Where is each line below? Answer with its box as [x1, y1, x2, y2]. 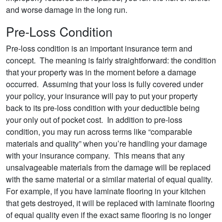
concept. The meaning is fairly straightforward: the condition [6, 55, 216, 66]
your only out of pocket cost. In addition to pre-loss [6, 114, 182, 126]
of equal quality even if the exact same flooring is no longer [6, 209, 211, 221]
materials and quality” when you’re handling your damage [6, 138, 207, 150]
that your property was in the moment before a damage [6, 66, 196, 78]
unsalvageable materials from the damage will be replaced [6, 162, 211, 173]
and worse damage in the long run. [6, 4, 129, 16]
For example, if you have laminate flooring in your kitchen [6, 185, 206, 197]
